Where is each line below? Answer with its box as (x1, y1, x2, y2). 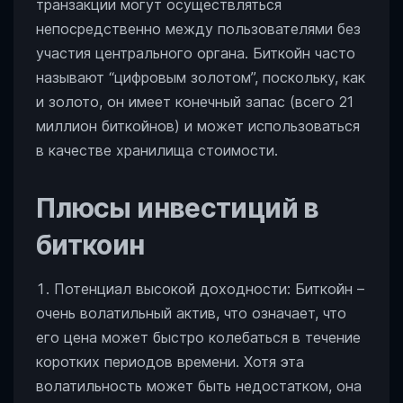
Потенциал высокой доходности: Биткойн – (54, 280, 364, 298)
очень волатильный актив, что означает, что (36, 304, 346, 322)
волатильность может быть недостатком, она (36, 377, 362, 395)
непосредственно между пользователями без (36, 20, 361, 38)
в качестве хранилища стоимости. (36, 141, 278, 159)
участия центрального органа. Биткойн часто (36, 44, 355, 62)
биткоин (36, 228, 145, 261)
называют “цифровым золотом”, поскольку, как (36, 68, 365, 86)
